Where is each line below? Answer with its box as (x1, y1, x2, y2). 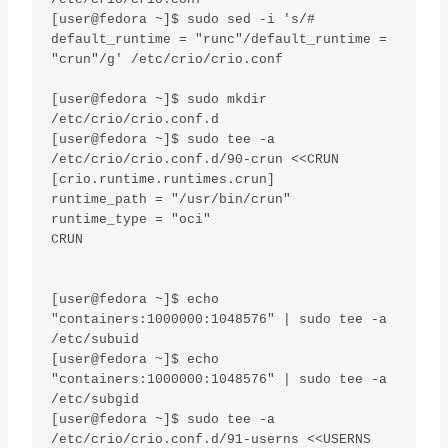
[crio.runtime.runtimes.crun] (51, 172, 276, 188)
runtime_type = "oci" (51, 212, 212, 228)
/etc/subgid (51, 392, 140, 408)
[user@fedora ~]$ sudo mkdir (51, 92, 268, 108)
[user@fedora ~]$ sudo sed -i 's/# (51, 12, 316, 28)
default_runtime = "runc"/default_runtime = (51, 32, 388, 48)
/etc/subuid (51, 332, 140, 348)
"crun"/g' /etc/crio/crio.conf (51, 52, 284, 68)
